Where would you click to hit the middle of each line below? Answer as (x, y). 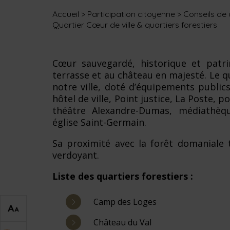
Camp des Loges (125, 202)
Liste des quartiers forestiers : (123, 176)
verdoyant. (76, 155)
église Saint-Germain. (99, 122)
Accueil (67, 14)
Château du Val (122, 222)
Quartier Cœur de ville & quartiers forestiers (135, 25)
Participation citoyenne (131, 14)
